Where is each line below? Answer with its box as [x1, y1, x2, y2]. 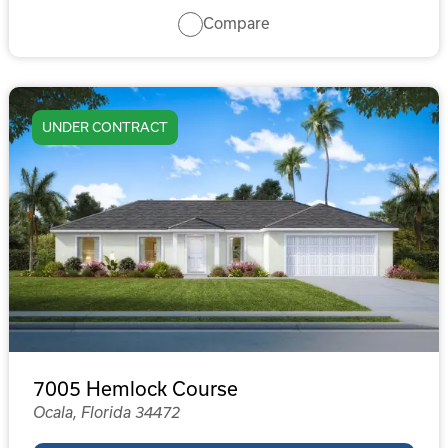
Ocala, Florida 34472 [32, 404, 180, 422]
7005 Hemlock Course [32, 378, 238, 401]
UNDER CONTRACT [41, 119, 168, 135]
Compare [203, 15, 270, 33]
